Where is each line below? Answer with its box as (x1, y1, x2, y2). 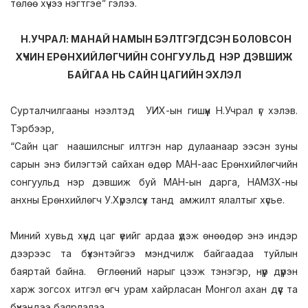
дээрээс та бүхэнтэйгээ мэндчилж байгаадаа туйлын (10, 247, 298, 259)
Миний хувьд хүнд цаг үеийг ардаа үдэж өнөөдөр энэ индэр (10, 230, 298, 241)
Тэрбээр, (10, 122, 54, 134)
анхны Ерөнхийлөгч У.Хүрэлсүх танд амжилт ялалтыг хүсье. (10, 194, 285, 206)
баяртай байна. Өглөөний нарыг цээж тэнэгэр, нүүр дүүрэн (10, 265, 298, 277)
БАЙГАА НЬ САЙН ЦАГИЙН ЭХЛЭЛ (67, 69, 241, 80)
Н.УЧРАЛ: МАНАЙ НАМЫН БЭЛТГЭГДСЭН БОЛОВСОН (16, 33, 291, 45)
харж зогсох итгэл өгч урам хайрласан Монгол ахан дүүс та (10, 283, 298, 295)
